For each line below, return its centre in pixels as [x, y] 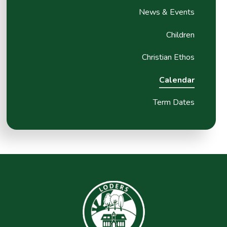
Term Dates [174, 102]
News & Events [167, 12]
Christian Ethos [168, 58]
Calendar [177, 80]
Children [181, 35]
